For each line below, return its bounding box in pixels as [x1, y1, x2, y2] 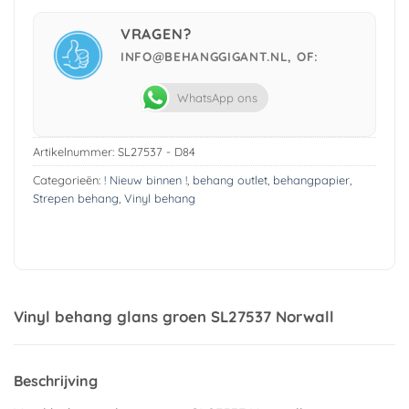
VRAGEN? [120, 24, 192, 43]
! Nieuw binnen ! [103, 173, 187, 188]
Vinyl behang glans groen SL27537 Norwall [14, 306, 334, 326]
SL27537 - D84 [117, 144, 195, 160]
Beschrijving [14, 371, 98, 390]
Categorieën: [32, 173, 104, 188]
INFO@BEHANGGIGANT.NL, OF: [120, 47, 319, 64]
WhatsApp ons [177, 90, 257, 106]
